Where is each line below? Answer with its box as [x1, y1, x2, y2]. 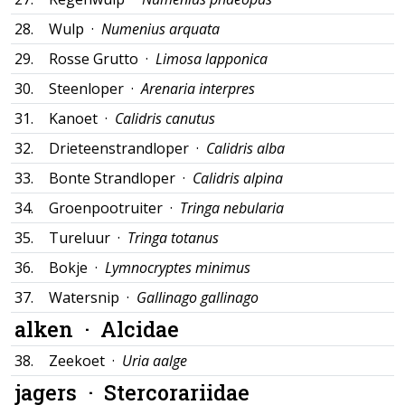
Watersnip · [49, 287, 137, 307]
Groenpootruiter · [49, 198, 180, 218]
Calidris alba [206, 138, 285, 158]
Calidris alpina [193, 168, 283, 188]
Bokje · [49, 258, 105, 278]
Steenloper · [49, 79, 141, 99]
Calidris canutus [115, 108, 215, 128]
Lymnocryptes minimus [105, 258, 250, 278]
